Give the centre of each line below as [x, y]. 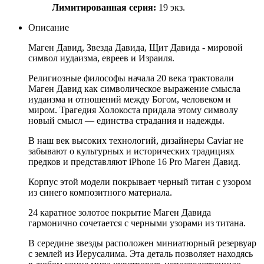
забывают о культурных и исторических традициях [131, 151]
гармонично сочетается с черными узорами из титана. [137, 223]
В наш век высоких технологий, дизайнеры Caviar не [136, 140]
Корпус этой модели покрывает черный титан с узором [140, 181]
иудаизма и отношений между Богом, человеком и [130, 99]
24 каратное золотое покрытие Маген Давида [120, 212]
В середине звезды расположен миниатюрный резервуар [142, 243]
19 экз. [171, 7]
